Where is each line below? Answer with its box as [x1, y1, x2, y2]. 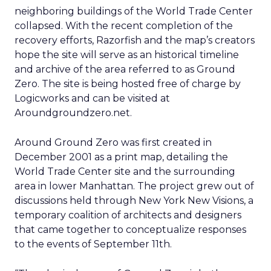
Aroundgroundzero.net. [15, 107, 132, 119]
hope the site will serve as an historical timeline [15, 49, 239, 60]
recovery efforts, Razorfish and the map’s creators [15, 34, 255, 46]
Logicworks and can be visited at [15, 93, 170, 104]
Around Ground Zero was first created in [15, 137, 212, 148]
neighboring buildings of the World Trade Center [15, 5, 253, 17]
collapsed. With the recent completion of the [15, 20, 233, 31]
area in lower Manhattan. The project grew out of [15, 180, 254, 192]
